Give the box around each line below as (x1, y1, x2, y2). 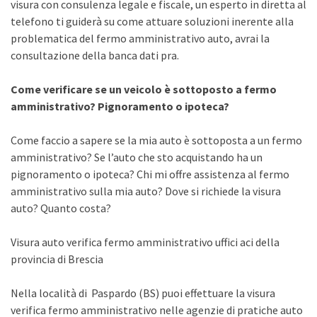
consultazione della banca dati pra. (11, 48, 179, 62)
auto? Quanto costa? (11, 201, 111, 215)
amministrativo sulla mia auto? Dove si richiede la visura (11, 184, 281, 198)
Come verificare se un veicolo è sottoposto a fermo (11, 82, 277, 96)
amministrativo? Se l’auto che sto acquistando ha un (11, 150, 263, 164)
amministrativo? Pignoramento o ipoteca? (11, 99, 229, 113)
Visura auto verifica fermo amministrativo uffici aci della (11, 235, 279, 249)
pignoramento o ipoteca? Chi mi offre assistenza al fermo (11, 167, 289, 181)
